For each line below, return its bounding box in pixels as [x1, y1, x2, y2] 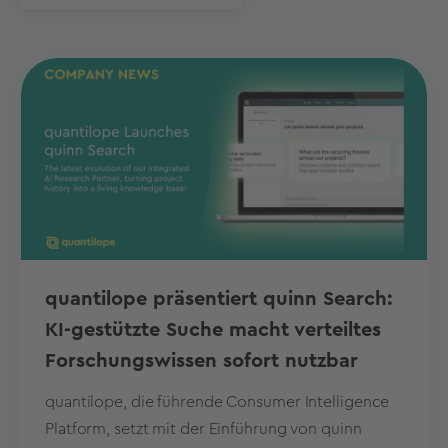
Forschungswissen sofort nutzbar [45, 351, 358, 372]
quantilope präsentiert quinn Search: [45, 289, 393, 310]
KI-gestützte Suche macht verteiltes [45, 320, 381, 341]
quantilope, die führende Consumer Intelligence [45, 394, 390, 411]
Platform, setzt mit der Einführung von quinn [45, 421, 362, 438]
